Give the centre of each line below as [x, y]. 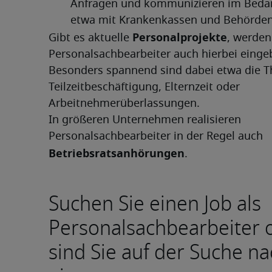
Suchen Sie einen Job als [155, 204]
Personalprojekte [180, 37]
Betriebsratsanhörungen [117, 153]
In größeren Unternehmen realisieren [145, 120]
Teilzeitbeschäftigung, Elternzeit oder [144, 87]
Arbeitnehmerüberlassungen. [124, 104]
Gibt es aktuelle [90, 38]
